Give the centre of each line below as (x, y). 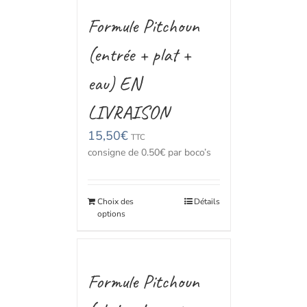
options (111, 214)
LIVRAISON (128, 112)
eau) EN (114, 83)
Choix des (115, 201)
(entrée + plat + (139, 54)
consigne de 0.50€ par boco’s (149, 152)
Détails (207, 201)
